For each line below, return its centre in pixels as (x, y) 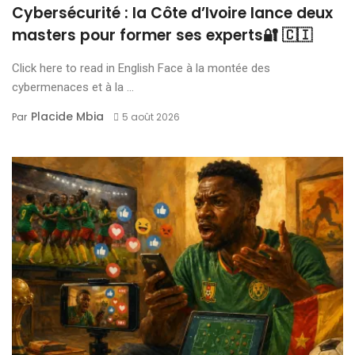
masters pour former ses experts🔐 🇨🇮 (164, 36)
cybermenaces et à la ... (73, 88)
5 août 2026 (151, 117)
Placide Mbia (67, 117)
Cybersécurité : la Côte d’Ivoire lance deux (172, 13)
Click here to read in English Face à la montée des (141, 69)
